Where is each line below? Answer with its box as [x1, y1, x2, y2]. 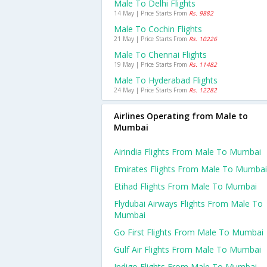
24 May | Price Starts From [114, 86, 189, 94]
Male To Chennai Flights [114, 49, 207, 60]
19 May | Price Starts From [114, 60, 189, 69]
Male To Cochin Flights [114, 23, 202, 35]
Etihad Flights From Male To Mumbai [114, 181, 257, 192]
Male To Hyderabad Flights [114, 74, 218, 86]
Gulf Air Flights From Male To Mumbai [114, 244, 261, 255]
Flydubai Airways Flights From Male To [114, 198, 263, 209]
